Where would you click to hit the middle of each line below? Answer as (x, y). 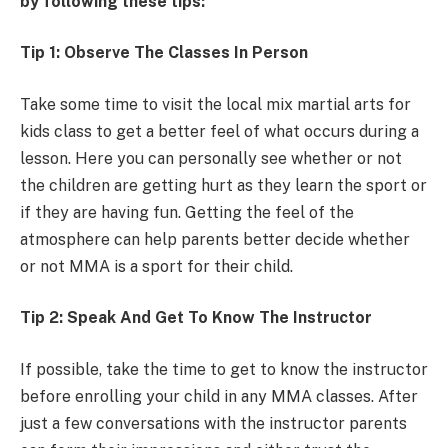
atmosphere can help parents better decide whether (215, 239)
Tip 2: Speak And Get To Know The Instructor (196, 318)
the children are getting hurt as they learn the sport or (223, 185)
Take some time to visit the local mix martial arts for (215, 104)
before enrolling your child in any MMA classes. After (219, 397)
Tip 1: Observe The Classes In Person (164, 53)
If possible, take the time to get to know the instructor (224, 370)
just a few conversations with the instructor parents (213, 424)
